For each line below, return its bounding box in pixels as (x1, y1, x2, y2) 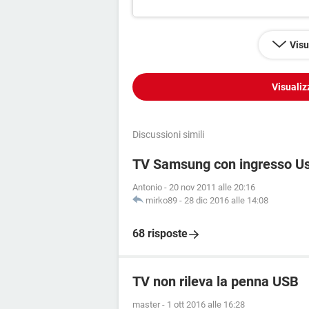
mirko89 (146, 195, 177, 206)
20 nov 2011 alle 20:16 (169, 182, 255, 192)
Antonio (132, 182, 162, 192)
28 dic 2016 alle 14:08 (184, 195, 268, 206)
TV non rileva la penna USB (132, 273, 299, 290)
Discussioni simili (132, 129, 204, 140)
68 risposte (132, 227, 188, 240)
